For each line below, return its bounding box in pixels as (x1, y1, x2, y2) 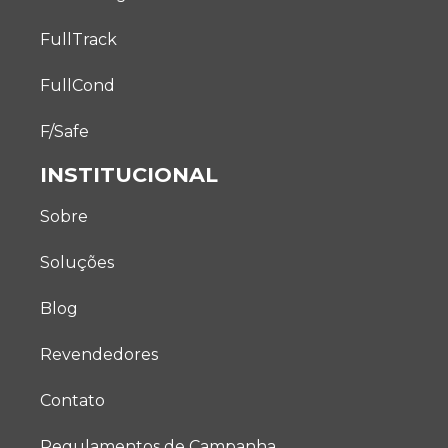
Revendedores (40, 344, 159, 364)
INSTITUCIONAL (40, 161, 219, 187)
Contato (40, 390, 106, 410)
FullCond (40, 75, 116, 95)
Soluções (40, 252, 115, 272)
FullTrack (40, 29, 118, 49)
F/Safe (40, 121, 90, 141)
